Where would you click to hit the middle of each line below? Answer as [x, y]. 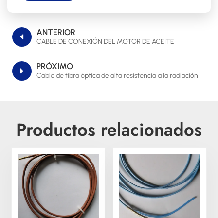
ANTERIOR [56, 32]
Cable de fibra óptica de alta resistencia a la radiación [117, 75]
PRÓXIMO [55, 66]
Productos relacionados [109, 129]
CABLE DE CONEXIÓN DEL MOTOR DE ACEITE [105, 41]
